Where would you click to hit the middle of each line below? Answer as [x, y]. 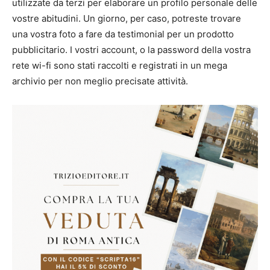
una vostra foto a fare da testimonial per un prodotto [123, 34]
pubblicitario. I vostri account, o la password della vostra [131, 49]
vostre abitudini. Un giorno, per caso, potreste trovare [127, 18]
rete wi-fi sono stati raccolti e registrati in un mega [120, 65]
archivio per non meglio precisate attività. [100, 81]
